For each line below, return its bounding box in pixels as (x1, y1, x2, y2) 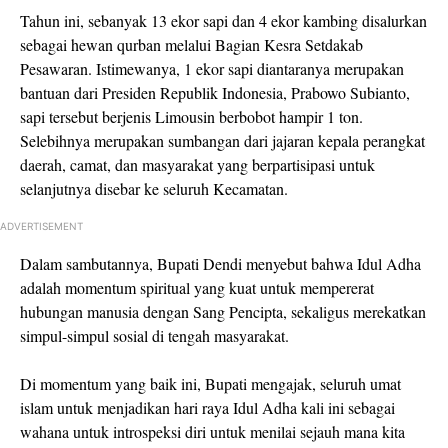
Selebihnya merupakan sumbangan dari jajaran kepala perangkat (20, 129, 425, 151)
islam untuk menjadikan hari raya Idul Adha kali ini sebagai (20, 396, 395, 418)
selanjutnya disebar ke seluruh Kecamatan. (20, 177, 288, 199)
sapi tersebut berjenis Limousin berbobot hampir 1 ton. (20, 105, 363, 127)
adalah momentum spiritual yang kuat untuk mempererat (20, 276, 374, 298)
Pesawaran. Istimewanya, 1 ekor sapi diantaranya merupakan (20, 57, 404, 79)
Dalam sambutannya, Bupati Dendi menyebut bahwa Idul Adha (20, 252, 421, 274)
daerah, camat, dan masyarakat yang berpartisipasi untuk (20, 153, 375, 175)
